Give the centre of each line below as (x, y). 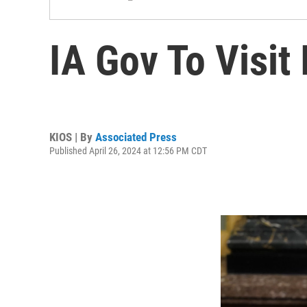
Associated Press (136, 137)
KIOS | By (72, 137)
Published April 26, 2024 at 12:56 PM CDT (128, 150)
